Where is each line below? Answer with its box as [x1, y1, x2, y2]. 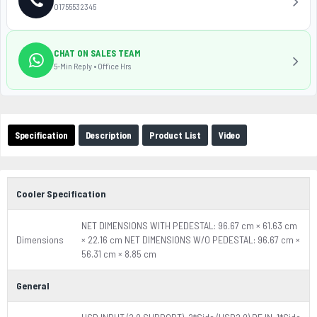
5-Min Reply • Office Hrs [54, 60, 131, 71]
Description [86, 129, 132, 141]
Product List [149, 129, 201, 141]
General [16, 279, 50, 292]
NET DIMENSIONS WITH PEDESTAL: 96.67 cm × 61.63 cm [81, 219, 297, 231]
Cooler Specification [16, 188, 106, 200]
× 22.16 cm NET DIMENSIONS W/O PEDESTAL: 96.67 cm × [81, 234, 300, 246]
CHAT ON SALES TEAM [54, 47, 140, 59]
